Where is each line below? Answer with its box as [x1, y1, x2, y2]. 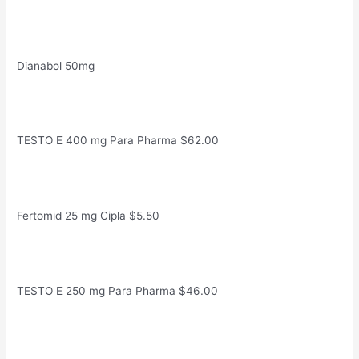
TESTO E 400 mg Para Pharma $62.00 [17, 134, 220, 147]
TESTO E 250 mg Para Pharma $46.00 [17, 284, 219, 297]
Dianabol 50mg [17, 58, 95, 72]
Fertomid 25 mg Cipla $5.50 [17, 209, 160, 223]
